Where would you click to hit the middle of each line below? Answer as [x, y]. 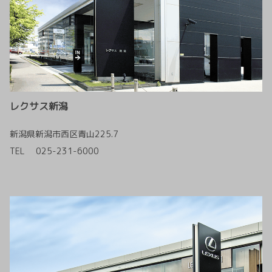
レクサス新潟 [39, 106]
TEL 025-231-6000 [54, 151]
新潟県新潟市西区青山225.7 [64, 134]
